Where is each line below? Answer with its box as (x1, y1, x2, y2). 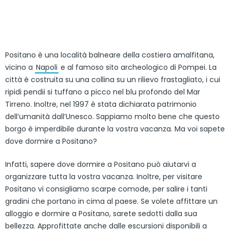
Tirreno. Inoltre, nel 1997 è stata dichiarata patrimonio (5, 99, 197, 109)
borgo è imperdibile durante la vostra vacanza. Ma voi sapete (5, 124, 225, 134)
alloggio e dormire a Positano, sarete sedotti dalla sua (5, 208, 197, 219)
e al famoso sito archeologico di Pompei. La (59, 62, 217, 72)
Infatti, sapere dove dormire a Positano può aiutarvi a (5, 159, 196, 169)
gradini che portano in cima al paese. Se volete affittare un (5, 196, 218, 206)
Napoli (36, 62, 57, 72)
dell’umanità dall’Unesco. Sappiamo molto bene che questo (5, 111, 220, 122)
